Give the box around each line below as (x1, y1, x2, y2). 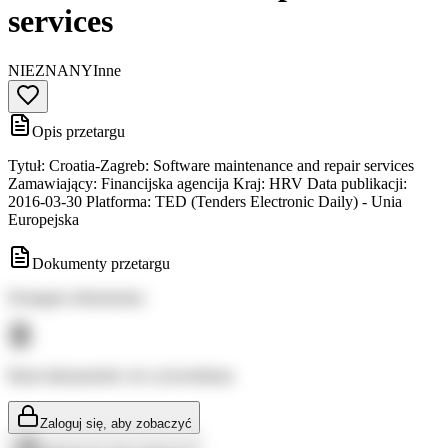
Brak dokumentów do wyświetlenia (8, 366, 233, 384)
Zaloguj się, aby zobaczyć (40, 415, 192, 431)
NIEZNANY (8, 61, 93, 79)
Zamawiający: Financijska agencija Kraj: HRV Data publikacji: (8, 174, 407, 192)
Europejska (8, 210, 79, 228)
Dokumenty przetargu (32, 254, 170, 272)
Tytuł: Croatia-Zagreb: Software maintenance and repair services (8, 156, 414, 174)
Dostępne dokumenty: (8, 288, 147, 306)
